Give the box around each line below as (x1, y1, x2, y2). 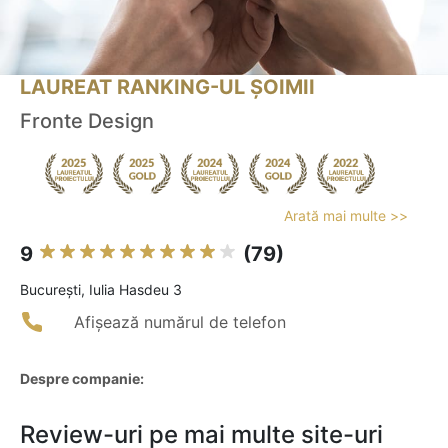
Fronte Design (20, 109, 154, 134)
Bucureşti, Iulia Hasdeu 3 (20, 281, 182, 299)
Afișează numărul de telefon (74, 312, 286, 333)
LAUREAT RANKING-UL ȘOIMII (20, 75, 315, 100)
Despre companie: (20, 370, 144, 388)
